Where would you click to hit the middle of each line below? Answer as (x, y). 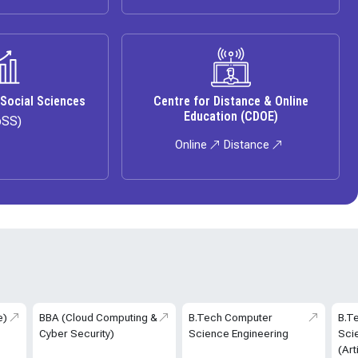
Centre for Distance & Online (231, 101)
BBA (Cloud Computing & (98, 318)
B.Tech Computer (230, 318)
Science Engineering (238, 334)
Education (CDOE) (231, 117)
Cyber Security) (76, 334)
